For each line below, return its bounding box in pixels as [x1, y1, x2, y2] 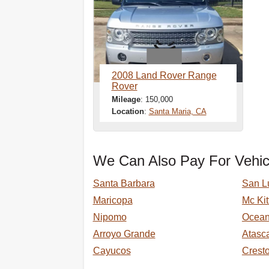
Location [111, 107, 144, 116]
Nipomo [92, 212, 127, 222]
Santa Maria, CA [148, 107, 207, 116]
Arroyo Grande [92, 229, 156, 239]
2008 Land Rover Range [111, 70, 217, 80]
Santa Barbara [92, 178, 155, 189]
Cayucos [92, 246, 131, 256]
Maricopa [92, 195, 133, 205]
